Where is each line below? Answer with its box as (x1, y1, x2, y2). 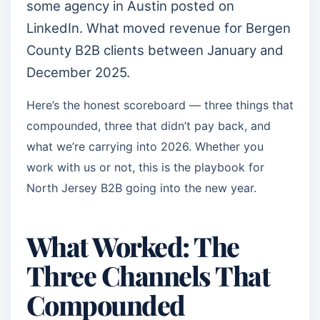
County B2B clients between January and (26, 42, 284, 58)
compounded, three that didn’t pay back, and (26, 119, 271, 133)
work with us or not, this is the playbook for (26, 160, 264, 174)
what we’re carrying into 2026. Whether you (26, 139, 264, 154)
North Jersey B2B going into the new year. (26, 181, 256, 195)
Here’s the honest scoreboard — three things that (26, 98, 294, 112)
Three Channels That (26, 257, 270, 293)
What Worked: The (26, 228, 239, 264)
